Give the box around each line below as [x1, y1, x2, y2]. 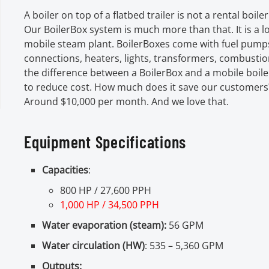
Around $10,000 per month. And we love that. [24, 94, 229, 108]
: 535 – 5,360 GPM [145, 238, 223, 252]
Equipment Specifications [24, 131, 186, 152]
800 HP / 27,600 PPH [60, 183, 151, 197]
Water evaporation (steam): [42, 218, 166, 232]
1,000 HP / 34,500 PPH [60, 198, 159, 211]
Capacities [42, 163, 88, 177]
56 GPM [166, 218, 204, 232]
